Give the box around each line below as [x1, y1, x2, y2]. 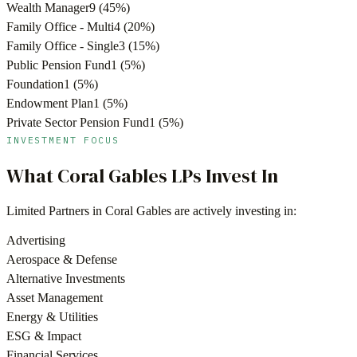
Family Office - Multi [6, 19, 114, 33]
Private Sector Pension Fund [6, 115, 149, 129]
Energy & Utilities [6, 310, 98, 324]
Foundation [6, 76, 64, 91]
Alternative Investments [6, 272, 125, 286]
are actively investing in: [171, 204, 296, 218]
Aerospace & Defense [6, 253, 117, 267]
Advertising [6, 233, 65, 248]
